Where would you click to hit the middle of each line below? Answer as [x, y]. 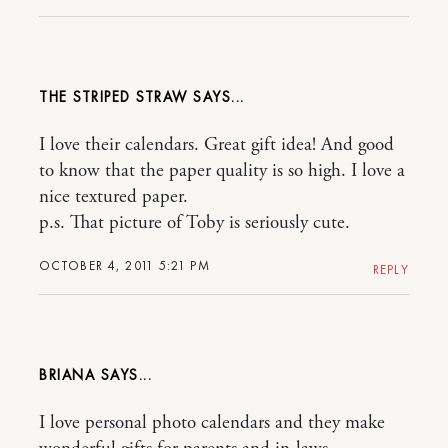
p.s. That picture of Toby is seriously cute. [194, 222]
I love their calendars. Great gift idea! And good [216, 144]
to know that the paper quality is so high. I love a [222, 170]
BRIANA [67, 374]
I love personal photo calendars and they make [212, 422]
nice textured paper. [113, 196]
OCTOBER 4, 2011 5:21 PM [124, 265]
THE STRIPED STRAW [113, 96]
